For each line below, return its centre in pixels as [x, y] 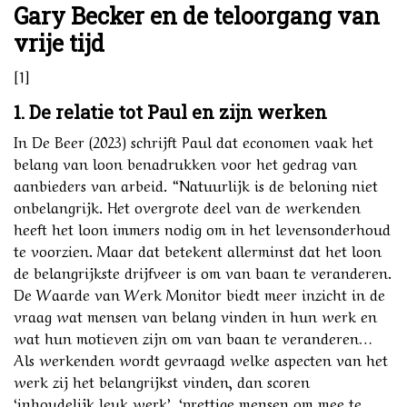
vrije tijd [59, 43]
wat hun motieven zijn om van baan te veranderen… [194, 337]
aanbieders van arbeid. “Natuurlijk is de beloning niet [196, 184]
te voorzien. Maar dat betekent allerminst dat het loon [198, 249]
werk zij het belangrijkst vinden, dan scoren [162, 380]
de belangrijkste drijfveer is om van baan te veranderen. [203, 271]
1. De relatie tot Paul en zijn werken [170, 111]
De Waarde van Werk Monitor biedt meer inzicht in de [199, 293]
